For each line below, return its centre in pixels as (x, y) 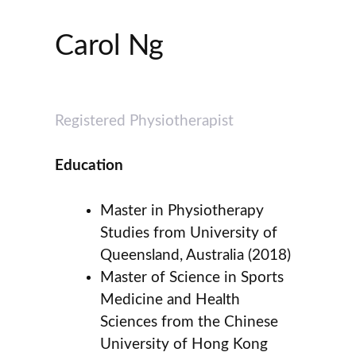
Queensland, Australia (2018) (196, 255)
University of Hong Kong (184, 344)
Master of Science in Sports (192, 277)
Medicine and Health (170, 300)
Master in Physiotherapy (182, 211)
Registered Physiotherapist (145, 121)
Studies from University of (189, 233)
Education (89, 166)
